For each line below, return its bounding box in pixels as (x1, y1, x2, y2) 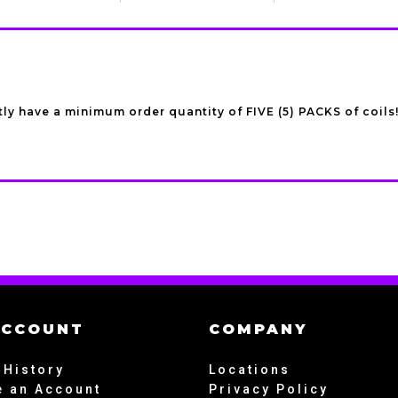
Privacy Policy (208, 382, 329, 396)
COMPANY (208, 321, 307, 338)
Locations (208, 362, 291, 377)
